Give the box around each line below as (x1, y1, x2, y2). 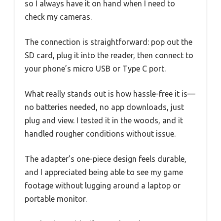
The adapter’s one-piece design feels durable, (25, 154, 186, 163)
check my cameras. (25, 12, 92, 21)
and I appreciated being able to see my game (25, 167, 183, 177)
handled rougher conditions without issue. (25, 129, 176, 138)
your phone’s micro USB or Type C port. (25, 64, 166, 73)
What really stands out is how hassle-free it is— (25, 89, 195, 98)
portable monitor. (25, 194, 87, 203)
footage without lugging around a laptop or (25, 181, 181, 190)
